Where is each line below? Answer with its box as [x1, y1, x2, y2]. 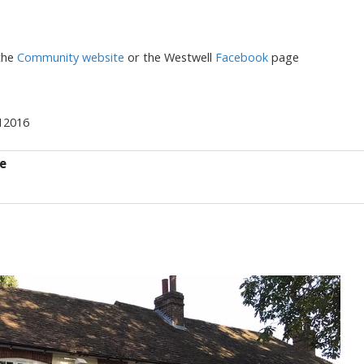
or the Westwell [124, 49, 215, 65]
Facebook [215, 49, 268, 65]
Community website [14, 49, 124, 65]
